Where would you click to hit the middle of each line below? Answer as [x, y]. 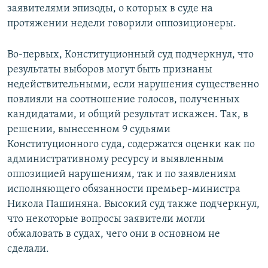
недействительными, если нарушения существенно [133, 85]
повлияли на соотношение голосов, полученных [124, 100]
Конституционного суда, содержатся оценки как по [131, 145]
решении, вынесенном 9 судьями [89, 130]
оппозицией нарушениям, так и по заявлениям [122, 175]
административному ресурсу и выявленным [115, 160]
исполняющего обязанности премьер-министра [124, 190]
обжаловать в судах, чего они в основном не [114, 234]
